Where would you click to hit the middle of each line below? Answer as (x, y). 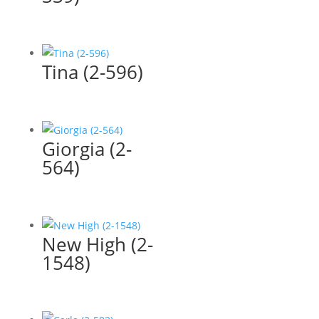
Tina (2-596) (92, 72)
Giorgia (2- (87, 148)
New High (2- (97, 244)
